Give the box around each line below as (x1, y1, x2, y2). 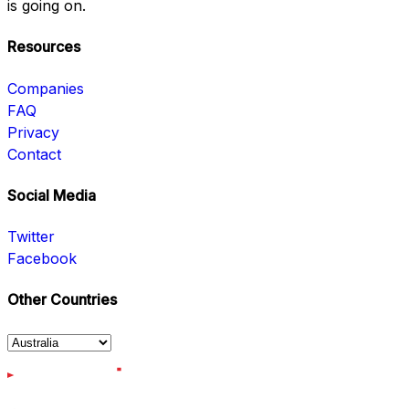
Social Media (7, 185, 96, 204)
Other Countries (7, 290, 117, 309)
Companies (7, 79, 84, 98)
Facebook (7, 249, 77, 268)
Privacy (7, 122, 59, 142)
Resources (7, 37, 80, 57)
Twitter (7, 227, 55, 246)
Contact (7, 144, 61, 163)
